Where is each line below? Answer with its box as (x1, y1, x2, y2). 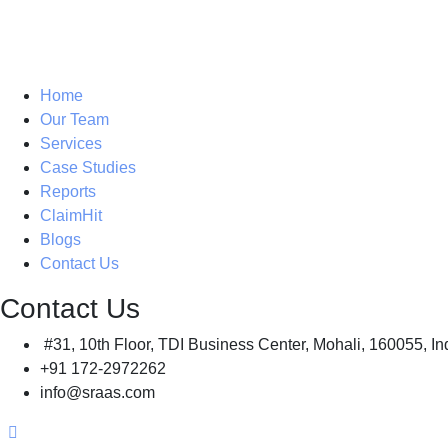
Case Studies (40, 159, 136, 176)
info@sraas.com (40, 384, 155, 401)
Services (40, 135, 102, 152)
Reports (40, 183, 96, 200)
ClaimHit (40, 207, 102, 224)
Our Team (40, 111, 109, 128)
